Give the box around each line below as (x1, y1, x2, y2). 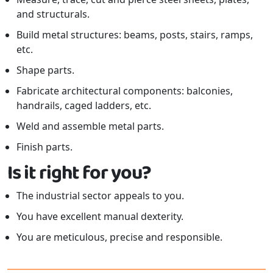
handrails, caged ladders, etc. (16, 98, 151, 112)
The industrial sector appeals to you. (16, 188, 184, 202)
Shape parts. (16, 63, 74, 77)
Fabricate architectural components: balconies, (16, 83, 233, 97)
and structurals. (16, 7, 90, 21)
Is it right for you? (7, 157, 151, 189)
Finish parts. (16, 140, 73, 154)
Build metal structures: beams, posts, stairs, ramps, (16, 27, 253, 41)
